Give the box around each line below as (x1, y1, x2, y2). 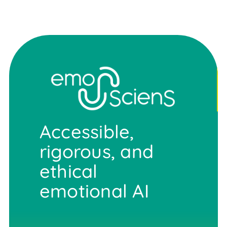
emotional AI (39, 179, 149, 202)
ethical (39, 159, 98, 182)
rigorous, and (39, 139, 154, 163)
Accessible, (39, 120, 134, 143)
